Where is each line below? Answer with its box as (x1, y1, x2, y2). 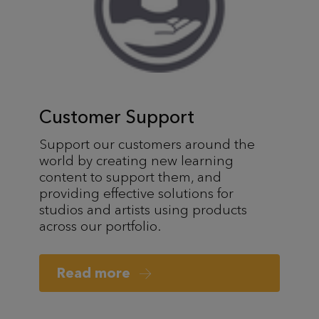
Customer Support (39, 105, 194, 128)
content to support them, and (39, 168, 221, 185)
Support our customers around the (39, 135, 255, 152)
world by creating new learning (39, 152, 234, 169)
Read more (57, 264, 134, 281)
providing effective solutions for (39, 184, 234, 202)
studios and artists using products (39, 201, 247, 218)
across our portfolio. (39, 217, 161, 234)
